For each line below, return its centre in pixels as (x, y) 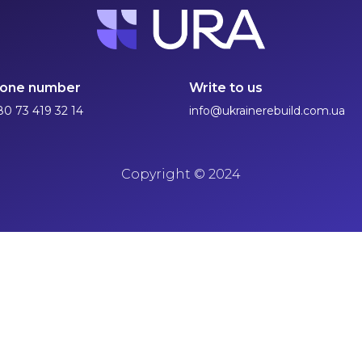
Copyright (158, 174)
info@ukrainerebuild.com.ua (267, 111)
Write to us (226, 88)
